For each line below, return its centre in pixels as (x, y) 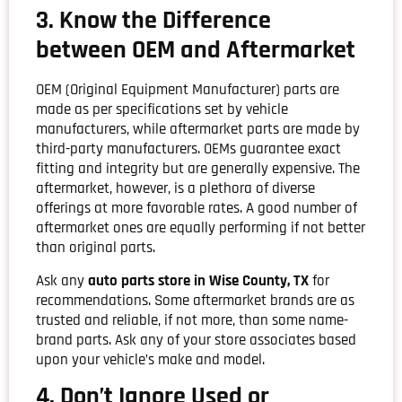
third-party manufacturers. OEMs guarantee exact (188, 149)
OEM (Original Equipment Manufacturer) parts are (188, 90)
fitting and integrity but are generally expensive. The (198, 169)
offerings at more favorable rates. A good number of (197, 209)
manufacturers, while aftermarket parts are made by (198, 130)
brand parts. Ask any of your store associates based (196, 340)
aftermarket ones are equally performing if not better (201, 228)
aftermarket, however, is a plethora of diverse (175, 189)
